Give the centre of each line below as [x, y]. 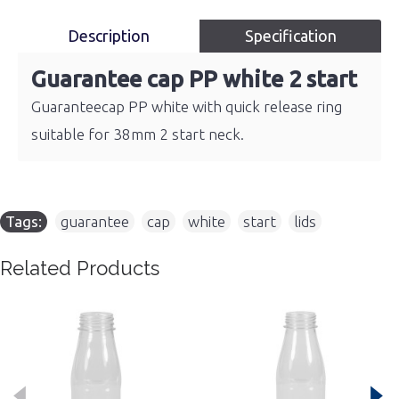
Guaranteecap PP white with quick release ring [187, 106]
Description [109, 36]
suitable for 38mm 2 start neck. [138, 134]
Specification [290, 36]
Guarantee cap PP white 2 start [194, 79]
